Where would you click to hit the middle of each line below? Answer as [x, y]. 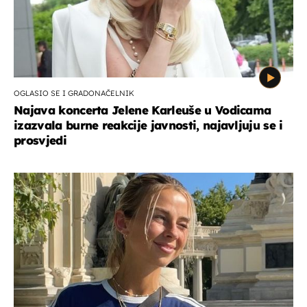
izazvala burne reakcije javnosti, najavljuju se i [148, 125]
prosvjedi [40, 140]
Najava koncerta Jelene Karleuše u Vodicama [143, 110]
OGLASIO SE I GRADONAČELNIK [74, 93]
